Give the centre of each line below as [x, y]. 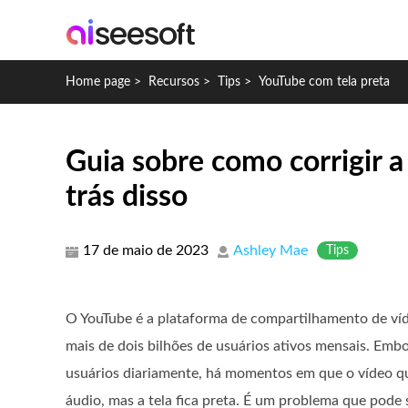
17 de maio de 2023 [146, 250]
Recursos [174, 82]
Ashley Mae [270, 250]
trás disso [127, 197]
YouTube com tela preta [324, 82]
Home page [98, 82]
